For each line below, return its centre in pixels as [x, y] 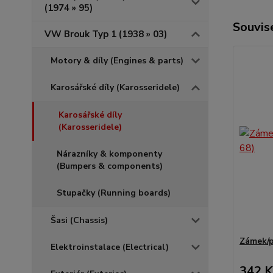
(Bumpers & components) [110, 166]
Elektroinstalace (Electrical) [110, 247]
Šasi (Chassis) [79, 220]
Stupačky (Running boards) [114, 193]
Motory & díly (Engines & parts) [117, 61]
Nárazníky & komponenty [109, 154]
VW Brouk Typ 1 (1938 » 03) [106, 34]
